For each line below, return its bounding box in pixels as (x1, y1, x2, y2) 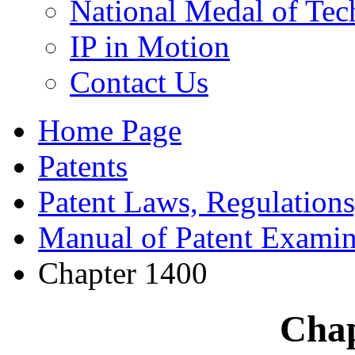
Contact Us (70, 65, 208, 99)
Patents (38, 149, 128, 183)
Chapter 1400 (38, 256, 208, 290)
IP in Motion (70, 29, 230, 63)
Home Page (38, 113, 181, 147)
